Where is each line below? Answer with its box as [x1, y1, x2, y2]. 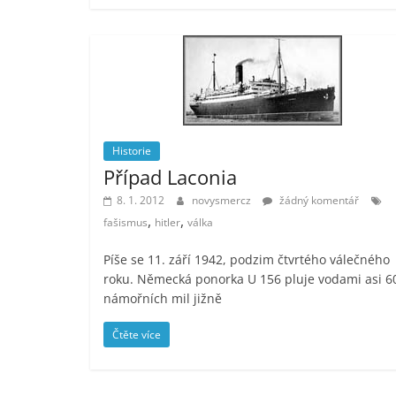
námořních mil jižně [103, 289, 222, 307]
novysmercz [192, 192, 254, 208]
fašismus [103, 214, 148, 230]
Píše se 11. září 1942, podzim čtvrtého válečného [103, 250, 390, 268]
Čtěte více [112, 326, 161, 342]
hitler [155, 214, 180, 230]
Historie [112, 142, 151, 158]
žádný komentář [277, 192, 359, 208]
